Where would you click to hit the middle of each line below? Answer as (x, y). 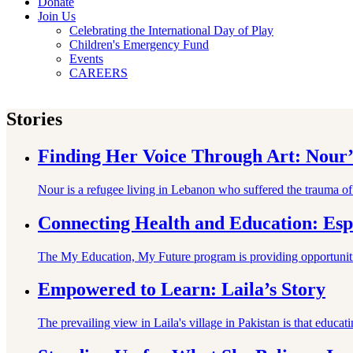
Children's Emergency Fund (139, 45)
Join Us (57, 16)
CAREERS (98, 73)
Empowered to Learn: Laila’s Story (182, 290)
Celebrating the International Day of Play (171, 30)
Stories (34, 119)
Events (86, 59)
